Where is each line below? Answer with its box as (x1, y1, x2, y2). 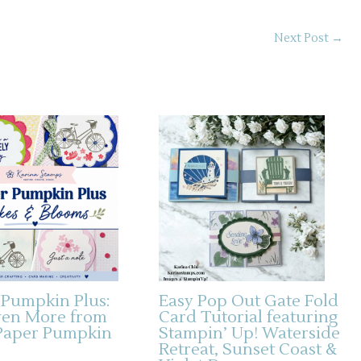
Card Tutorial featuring (158, 307, 338, 329)
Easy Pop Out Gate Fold (158, 291, 338, 313)
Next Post (274, 30, 332, 46)
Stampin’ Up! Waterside (158, 323, 340, 345)
